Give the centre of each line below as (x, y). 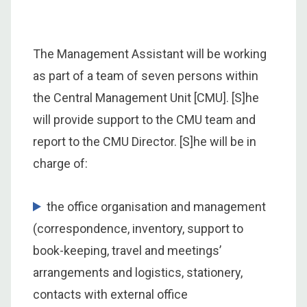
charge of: (60, 164)
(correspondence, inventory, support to (138, 229)
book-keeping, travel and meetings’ (127, 251)
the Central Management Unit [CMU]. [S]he (146, 98)
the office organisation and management (156, 207)
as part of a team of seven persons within (146, 76)
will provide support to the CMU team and (144, 120)
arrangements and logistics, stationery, (138, 273)
